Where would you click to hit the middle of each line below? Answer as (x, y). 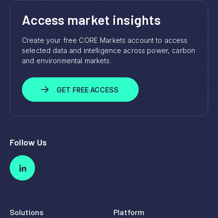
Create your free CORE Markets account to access (105, 40)
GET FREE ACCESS (88, 90)
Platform (129, 212)
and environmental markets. (67, 61)
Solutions (27, 212)
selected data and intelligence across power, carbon (109, 51)
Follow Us (28, 142)
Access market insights (91, 20)
